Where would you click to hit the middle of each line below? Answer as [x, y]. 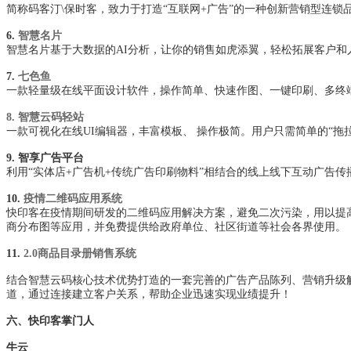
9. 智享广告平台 [45, 158]
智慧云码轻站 [51, 118]
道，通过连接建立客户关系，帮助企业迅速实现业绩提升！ [149, 295]
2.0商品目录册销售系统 [80, 254]
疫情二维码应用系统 [73, 199]
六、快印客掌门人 [50, 321]
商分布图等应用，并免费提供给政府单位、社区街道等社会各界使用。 [176, 227]
